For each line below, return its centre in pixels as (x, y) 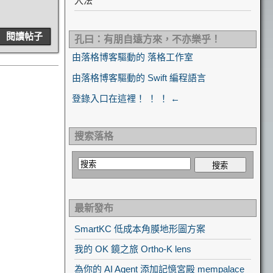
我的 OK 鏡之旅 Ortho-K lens (133, 249)
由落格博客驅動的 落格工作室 (133, 57)
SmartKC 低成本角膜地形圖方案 (140, 229)
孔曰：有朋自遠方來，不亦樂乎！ (147, 39)
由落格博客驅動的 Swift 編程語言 (139, 78)
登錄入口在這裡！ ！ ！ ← (126, 98)
